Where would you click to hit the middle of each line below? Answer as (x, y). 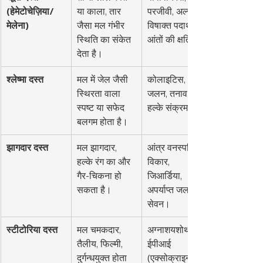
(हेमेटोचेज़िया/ (30, 11)
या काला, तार (100, 11)
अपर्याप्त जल (169, 190)
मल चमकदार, (100, 230)
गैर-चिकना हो (100, 176)
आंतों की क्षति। (172, 40)
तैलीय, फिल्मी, (101, 244)
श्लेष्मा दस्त (25, 80)
